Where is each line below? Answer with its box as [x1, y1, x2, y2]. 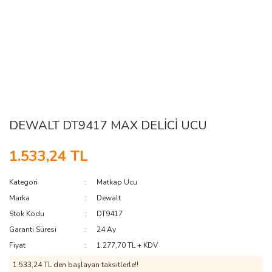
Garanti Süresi [9, 225, 56, 234]
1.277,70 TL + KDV [97, 240, 158, 250]
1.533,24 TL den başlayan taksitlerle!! [13, 260, 138, 270]
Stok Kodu [9, 209, 44, 219]
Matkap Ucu [97, 177, 138, 187]
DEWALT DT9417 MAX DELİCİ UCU [9, 117, 207, 134]
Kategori [9, 177, 38, 187]
